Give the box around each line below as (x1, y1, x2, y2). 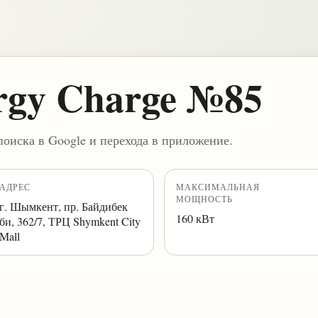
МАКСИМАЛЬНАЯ (176, 181, 260, 192)
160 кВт (176, 211, 214, 226)
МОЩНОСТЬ (176, 193, 233, 204)
